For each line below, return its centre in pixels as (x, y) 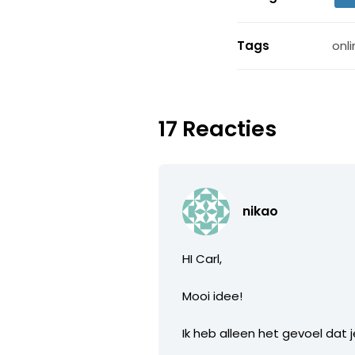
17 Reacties (218, 128)
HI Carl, (202, 258)
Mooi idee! (213, 296)
